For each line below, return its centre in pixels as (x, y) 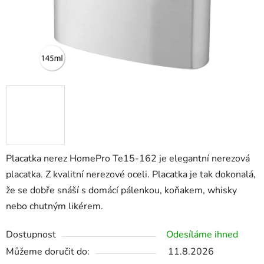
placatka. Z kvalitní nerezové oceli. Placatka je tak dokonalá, (131, 175)
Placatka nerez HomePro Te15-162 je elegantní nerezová (128, 159)
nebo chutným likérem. (55, 207)
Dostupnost (31, 235)
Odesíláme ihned (202, 235)
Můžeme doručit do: (48, 252)
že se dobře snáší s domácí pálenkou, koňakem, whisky (121, 191)
